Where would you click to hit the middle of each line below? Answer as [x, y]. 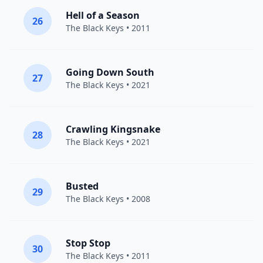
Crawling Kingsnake [113, 129]
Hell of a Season [103, 15]
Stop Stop [88, 243]
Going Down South [110, 72]
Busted [82, 186]
